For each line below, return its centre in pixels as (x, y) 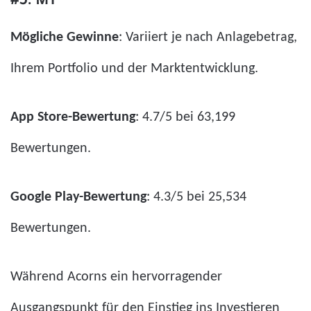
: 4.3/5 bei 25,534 (196, 197)
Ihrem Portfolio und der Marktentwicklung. (134, 68)
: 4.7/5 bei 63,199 (185, 117)
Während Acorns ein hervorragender (116, 277)
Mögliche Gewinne (65, 37)
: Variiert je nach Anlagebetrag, (208, 37)
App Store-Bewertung (73, 117)
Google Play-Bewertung (78, 197)
